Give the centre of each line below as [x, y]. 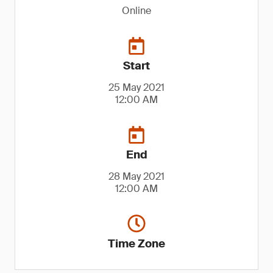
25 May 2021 [136, 87]
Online [136, 11]
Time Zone [136, 244]
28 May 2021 [136, 176]
